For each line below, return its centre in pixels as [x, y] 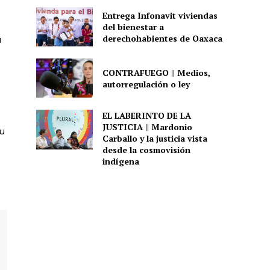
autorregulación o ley [146, 84]
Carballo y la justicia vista [155, 139]
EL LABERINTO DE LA [146, 116]
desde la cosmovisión [146, 150]
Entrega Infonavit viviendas [160, 15]
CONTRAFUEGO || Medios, [156, 72]
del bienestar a [133, 27]
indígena [121, 162]
